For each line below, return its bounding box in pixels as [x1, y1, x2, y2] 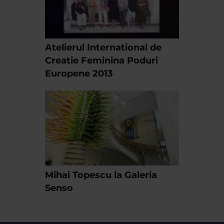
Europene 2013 [45, 68, 113, 79]
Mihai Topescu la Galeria [45, 169, 157, 181]
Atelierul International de [45, 42, 161, 53]
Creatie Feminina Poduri [45, 55, 158, 66]
